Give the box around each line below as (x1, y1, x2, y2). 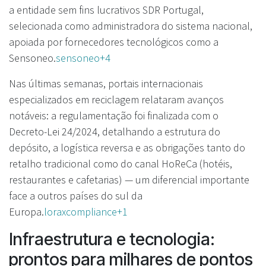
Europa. (9, 204, 44, 218)
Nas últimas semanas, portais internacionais (9, 76, 203, 90)
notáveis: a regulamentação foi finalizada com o (9, 108, 218, 122)
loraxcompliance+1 (44, 204, 128, 218)
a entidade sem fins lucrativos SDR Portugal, (9, 2, 204, 17)
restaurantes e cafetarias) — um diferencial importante (9, 172, 249, 186)
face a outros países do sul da (9, 188, 142, 202)
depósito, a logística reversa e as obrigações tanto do (9, 140, 245, 154)
